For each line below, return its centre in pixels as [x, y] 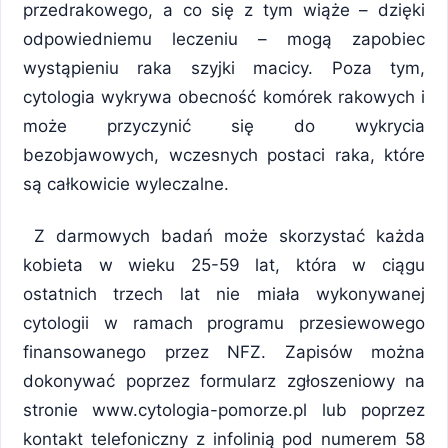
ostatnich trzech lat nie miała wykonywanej [224, 294]
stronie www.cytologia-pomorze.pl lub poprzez [224, 410]
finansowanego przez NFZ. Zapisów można [224, 352]
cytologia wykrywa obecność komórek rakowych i [224, 97]
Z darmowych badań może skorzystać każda [224, 236]
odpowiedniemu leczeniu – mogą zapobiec [224, 39]
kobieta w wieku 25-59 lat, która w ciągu [224, 265]
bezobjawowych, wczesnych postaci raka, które [224, 155]
